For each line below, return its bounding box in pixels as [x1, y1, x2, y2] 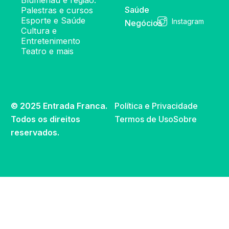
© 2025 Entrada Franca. [11, 101, 108, 111]
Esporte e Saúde [21, 15, 86, 26]
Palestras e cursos [21, 5, 96, 16]
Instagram [172, 16, 204, 26]
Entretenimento [21, 36, 81, 47]
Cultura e [21, 26, 57, 36]
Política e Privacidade [114, 101, 198, 111]
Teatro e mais [21, 46, 74, 57]
